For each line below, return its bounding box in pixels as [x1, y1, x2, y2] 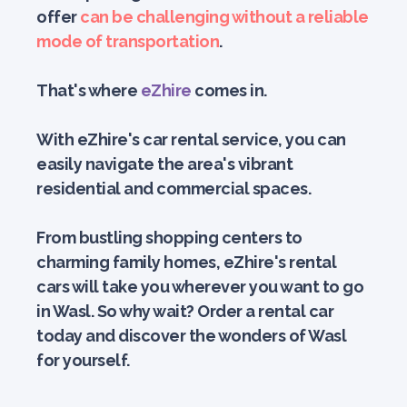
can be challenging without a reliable [80, 7, 369, 26]
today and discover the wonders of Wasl [36, 326, 346, 345]
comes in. [191, 81, 267, 100]
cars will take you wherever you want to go [36, 277, 363, 296]
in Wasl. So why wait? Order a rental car [36, 302, 333, 321]
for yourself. [36, 351, 130, 370]
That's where [36, 81, 141, 100]
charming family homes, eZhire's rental [36, 253, 336, 272]
